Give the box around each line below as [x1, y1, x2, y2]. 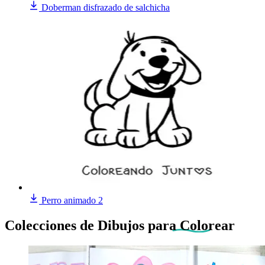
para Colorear [148, 217, 235, 233]
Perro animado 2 [41, 195, 103, 205]
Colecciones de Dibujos [5, 217, 148, 233]
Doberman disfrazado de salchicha [41, 2, 170, 12]
